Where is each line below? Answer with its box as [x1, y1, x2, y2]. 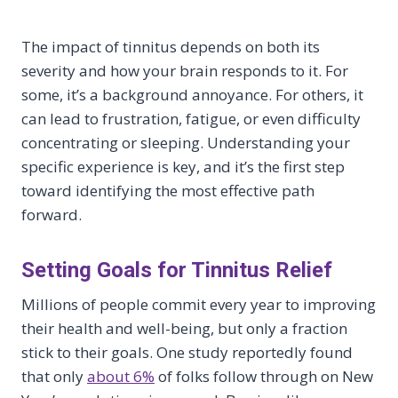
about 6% [87, 366, 155, 387]
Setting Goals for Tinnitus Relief [21, 258, 332, 283]
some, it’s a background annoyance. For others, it [21, 84, 363, 106]
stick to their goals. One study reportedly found [21, 342, 353, 363]
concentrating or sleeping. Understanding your [21, 132, 350, 154]
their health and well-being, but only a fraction [21, 318, 347, 339]
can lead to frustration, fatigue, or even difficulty [21, 108, 361, 130]
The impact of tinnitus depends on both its [21, 36, 320, 58]
